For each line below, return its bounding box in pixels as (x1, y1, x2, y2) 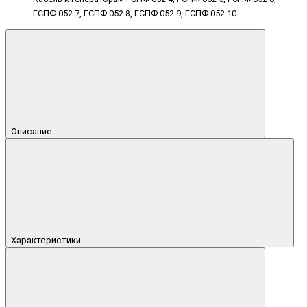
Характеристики (11, 234, 83, 245)
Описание (11, 125, 54, 136)
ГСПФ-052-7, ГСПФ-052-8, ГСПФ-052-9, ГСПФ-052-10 (33, 8, 236, 19)
